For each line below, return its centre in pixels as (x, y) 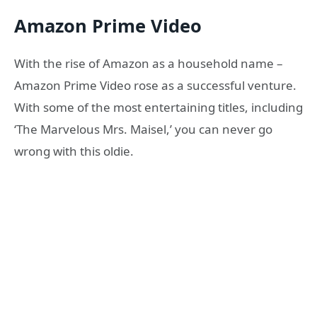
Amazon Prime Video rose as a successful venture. (155, 86)
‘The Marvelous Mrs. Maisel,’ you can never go (143, 129)
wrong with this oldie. (74, 151)
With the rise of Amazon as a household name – (149, 64)
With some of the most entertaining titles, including (158, 108)
